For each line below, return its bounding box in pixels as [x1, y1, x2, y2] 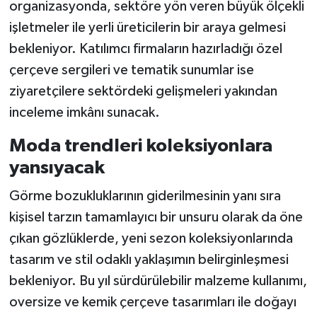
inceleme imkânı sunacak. [8, 105, 160, 120]
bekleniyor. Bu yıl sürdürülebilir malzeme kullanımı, [8, 273, 307, 288]
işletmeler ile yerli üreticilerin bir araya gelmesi [8, 21, 286, 35]
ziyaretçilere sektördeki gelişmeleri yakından [8, 84, 277, 99]
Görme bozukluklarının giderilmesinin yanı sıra [8, 188, 281, 203]
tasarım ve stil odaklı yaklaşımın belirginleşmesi [8, 252, 289, 267]
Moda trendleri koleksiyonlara [8, 137, 272, 156]
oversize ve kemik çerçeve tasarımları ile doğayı [8, 294, 296, 309]
